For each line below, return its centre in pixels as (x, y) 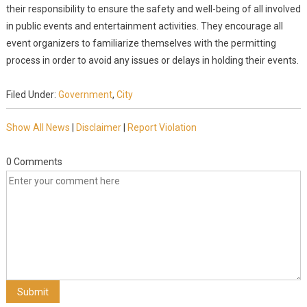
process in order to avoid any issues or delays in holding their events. (152, 60)
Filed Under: (32, 95)
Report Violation (162, 127)
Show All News (38, 127)
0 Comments (34, 162)
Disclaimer (98, 127)
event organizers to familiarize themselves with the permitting (141, 43)
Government (85, 95)
